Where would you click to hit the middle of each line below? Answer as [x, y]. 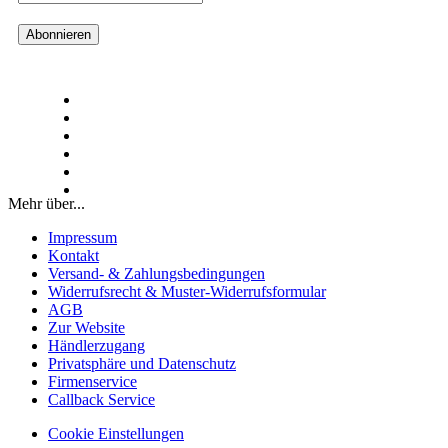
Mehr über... [46, 203]
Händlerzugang [96, 345]
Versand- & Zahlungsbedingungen [156, 273]
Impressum [82, 237]
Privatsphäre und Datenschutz [142, 363]
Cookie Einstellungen [116, 433]
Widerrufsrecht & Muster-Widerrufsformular [187, 291]
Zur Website [86, 327]
